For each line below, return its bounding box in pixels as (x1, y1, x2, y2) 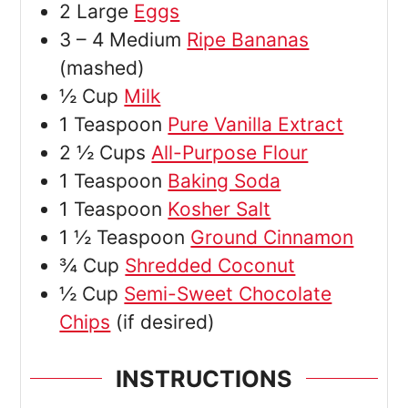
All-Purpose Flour (151, 141, 309, 165)
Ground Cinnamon (190, 226, 354, 250)
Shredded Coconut (125, 254, 296, 278)
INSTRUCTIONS (116, 364, 292, 393)
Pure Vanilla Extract (168, 113, 344, 137)
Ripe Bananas (187, 28, 310, 52)
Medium (109, 28, 182, 52)
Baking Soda (168, 169, 281, 193)
